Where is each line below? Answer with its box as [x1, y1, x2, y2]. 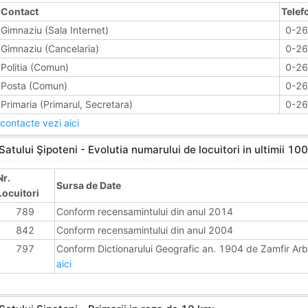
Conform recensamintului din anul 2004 [56, 223, 233, 236]
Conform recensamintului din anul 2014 [56, 205, 233, 217]
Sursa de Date [56, 179, 121, 191]
